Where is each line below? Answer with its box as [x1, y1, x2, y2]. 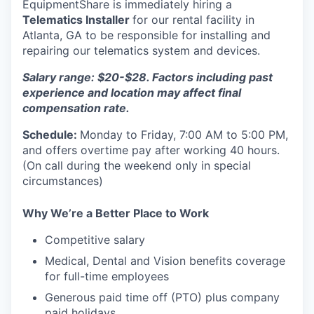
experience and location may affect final [22, 85, 241, 100]
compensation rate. [22, 100, 130, 115]
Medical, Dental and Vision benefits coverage [45, 253, 285, 268]
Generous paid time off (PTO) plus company [45, 289, 280, 304]
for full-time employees [45, 268, 169, 283]
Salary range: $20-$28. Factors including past [22, 69, 273, 84]
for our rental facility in [132, 12, 254, 27]
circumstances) [22, 173, 103, 188]
